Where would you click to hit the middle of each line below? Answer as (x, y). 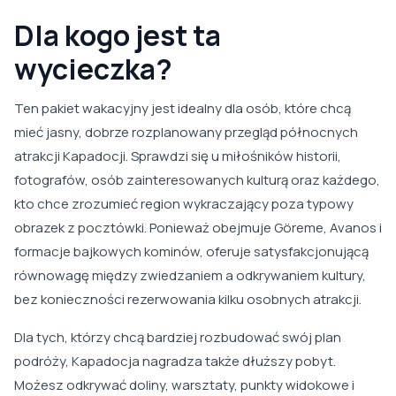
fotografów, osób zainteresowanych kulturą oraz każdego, (197, 180)
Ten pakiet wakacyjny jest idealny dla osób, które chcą (183, 109)
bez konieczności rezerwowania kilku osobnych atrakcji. (188, 300)
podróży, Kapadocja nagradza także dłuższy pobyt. (175, 362)
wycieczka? (93, 69)
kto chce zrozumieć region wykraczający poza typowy (184, 204)
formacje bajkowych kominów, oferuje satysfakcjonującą (191, 252)
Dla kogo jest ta (118, 36)
